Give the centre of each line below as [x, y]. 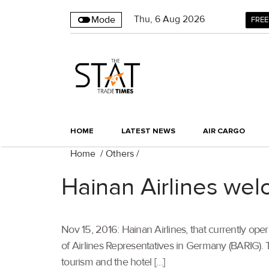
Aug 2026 [184, 19]
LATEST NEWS [148, 131]
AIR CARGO [224, 131]
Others [120, 154]
